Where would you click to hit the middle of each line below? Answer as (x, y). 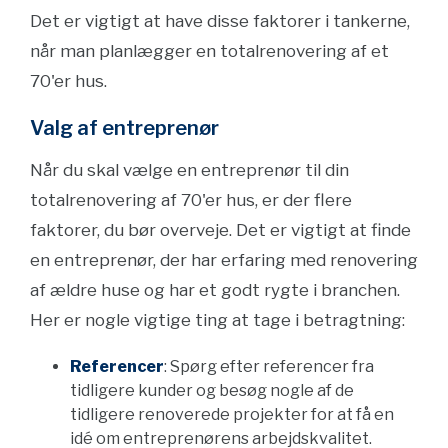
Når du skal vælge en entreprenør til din (189, 170)
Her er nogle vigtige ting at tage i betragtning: (217, 320)
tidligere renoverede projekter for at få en (232, 414)
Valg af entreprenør (124, 128)
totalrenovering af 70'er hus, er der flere (191, 200)
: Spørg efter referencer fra (269, 366)
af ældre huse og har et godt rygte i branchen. (215, 290)
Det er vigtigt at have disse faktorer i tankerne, (220, 21)
